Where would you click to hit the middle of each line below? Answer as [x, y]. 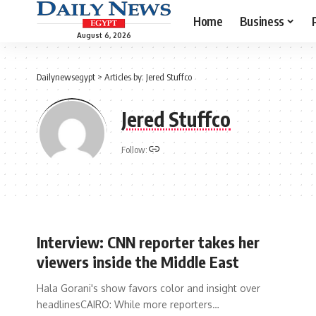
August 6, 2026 [104, 35]
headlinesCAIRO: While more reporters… [128, 304]
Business [262, 21]
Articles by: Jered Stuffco [148, 77]
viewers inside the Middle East [138, 262]
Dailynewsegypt [66, 77]
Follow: [134, 150]
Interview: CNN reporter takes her [148, 242]
